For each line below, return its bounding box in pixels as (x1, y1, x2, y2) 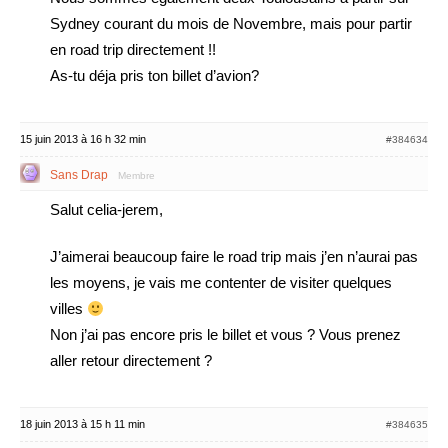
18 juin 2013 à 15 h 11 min (20, 418, 145, 430)
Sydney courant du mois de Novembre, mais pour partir (50, 15, 412, 32)
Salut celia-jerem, (50, 201, 163, 218)
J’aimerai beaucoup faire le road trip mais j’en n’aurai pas (50, 248, 418, 265)
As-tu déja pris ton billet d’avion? (50, 67, 259, 84)
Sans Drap (50, 168, 108, 182)
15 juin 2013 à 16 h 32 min (20, 133, 146, 145)
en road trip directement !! (50, 41, 216, 58)
